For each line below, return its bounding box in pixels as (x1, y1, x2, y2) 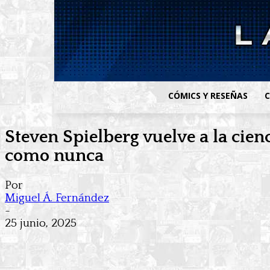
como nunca (5, 146, 104, 165)
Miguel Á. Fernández (5, 192, 109, 205)
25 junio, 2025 (5, 217, 77, 230)
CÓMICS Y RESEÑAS (168, 90, 248, 101)
